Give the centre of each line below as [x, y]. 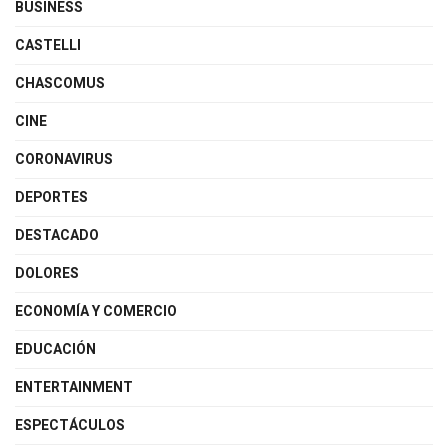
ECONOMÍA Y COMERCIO [96, 311]
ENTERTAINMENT [74, 387]
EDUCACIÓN [55, 349]
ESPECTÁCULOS [70, 425]
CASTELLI [48, 45]
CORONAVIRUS [64, 159]
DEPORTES [51, 197]
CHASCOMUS [60, 83]
